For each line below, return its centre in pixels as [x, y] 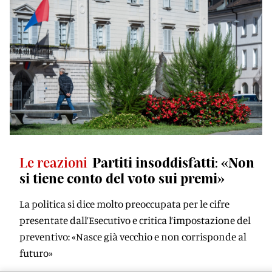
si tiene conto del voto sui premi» [122, 178]
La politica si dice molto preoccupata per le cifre [124, 204]
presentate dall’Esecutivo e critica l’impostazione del [135, 220]
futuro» [36, 253]
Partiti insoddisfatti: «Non [173, 162]
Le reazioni [53, 162]
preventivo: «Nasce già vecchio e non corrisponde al [133, 236]
